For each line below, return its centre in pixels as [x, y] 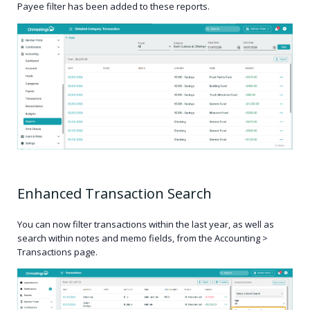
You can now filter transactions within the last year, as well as [146, 224]
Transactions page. [57, 252]
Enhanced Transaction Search [115, 193]
